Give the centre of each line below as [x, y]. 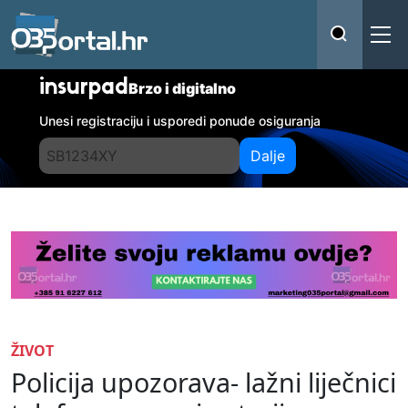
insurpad [84, 88]
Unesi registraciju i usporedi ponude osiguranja [180, 121]
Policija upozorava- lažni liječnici [204, 382]
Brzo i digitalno [183, 88]
